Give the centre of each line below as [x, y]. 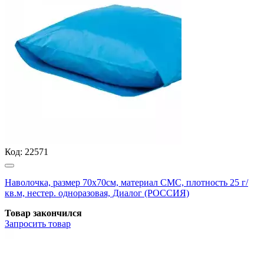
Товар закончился [43, 213]
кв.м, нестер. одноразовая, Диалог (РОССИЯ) [97, 193]
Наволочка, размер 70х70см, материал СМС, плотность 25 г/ [126, 182]
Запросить [25, 223]
